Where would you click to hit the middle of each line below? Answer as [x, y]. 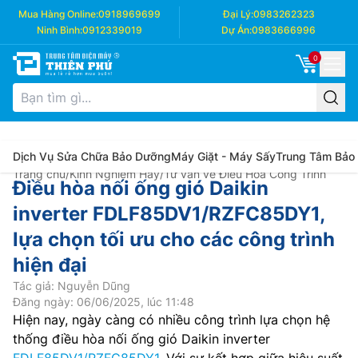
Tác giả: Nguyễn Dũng [72, 286]
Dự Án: [237, 30]
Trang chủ [39, 174]
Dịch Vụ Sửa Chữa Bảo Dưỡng [92, 156]
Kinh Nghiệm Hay [115, 174]
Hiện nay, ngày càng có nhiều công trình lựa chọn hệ [171, 320]
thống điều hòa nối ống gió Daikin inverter [141, 339]
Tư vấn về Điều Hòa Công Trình [245, 174]
